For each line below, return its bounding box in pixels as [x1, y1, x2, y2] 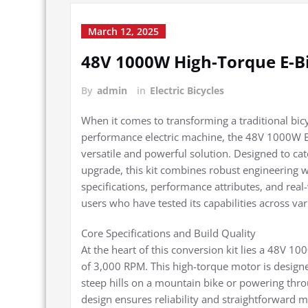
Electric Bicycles [150, 84, 224, 98]
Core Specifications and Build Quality [81, 226, 256, 241]
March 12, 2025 [88, 25, 159, 38]
